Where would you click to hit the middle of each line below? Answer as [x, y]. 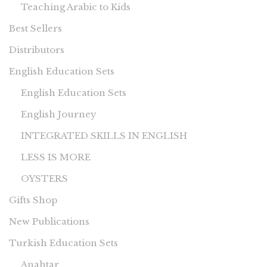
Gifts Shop [33, 200]
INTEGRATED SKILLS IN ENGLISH [104, 135]
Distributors [37, 49]
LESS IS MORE [56, 157]
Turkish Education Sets [63, 243]
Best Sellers [35, 28]
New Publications [49, 221]
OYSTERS [44, 178]
